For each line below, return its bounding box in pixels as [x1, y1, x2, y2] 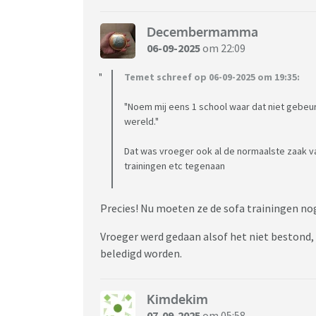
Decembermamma [147, 24, 258, 40]
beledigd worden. [100, 245, 182, 260]
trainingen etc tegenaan [124, 159, 225, 172]
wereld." [124, 114, 159, 128]
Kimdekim [147, 291, 208, 308]
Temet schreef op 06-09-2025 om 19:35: [124, 70, 300, 83]
